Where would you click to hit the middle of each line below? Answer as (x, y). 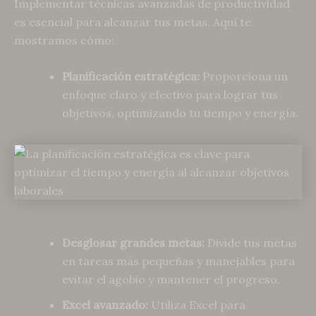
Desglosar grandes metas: (133, 243)
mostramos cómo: (64, 40)
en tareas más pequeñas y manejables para (178, 261)
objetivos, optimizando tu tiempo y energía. (180, 113)
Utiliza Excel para (197, 305)
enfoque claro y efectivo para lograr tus (170, 95)
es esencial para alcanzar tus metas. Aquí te (133, 22)
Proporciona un (244, 77)
